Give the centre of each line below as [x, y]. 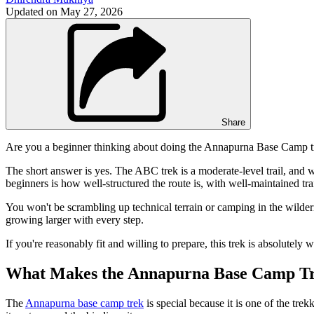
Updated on [33, 11]
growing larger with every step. [75, 219]
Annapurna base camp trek [84, 303]
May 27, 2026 [91, 11]
